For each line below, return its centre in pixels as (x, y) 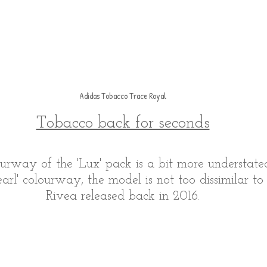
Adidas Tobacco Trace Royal (123, 95)
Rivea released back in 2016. (123, 196)
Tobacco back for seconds (123, 123)
